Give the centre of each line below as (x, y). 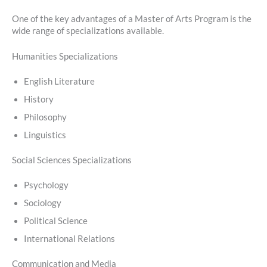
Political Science (56, 221)
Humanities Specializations (65, 57)
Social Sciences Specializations (72, 160)
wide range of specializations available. (88, 30)
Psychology (46, 185)
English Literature (59, 81)
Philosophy (45, 117)
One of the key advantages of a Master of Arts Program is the (132, 18)
